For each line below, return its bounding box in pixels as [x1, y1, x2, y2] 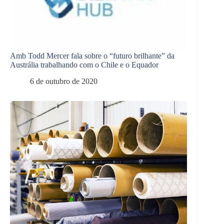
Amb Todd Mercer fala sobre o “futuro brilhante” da [10, 51, 174, 60]
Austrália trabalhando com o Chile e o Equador [10, 60, 158, 69]
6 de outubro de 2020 [30, 77, 97, 85]
